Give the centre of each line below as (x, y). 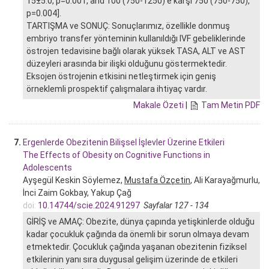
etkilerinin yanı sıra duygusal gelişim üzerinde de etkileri (132, 259)
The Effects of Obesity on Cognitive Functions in (116, 155)
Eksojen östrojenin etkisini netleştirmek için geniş (121, 76)
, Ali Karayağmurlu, (225, 180)
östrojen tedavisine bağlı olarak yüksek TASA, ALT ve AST (136, 51)
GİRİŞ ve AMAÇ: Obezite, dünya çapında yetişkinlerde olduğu (141, 221)
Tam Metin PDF (231, 105)
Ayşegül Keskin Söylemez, (74, 180)
